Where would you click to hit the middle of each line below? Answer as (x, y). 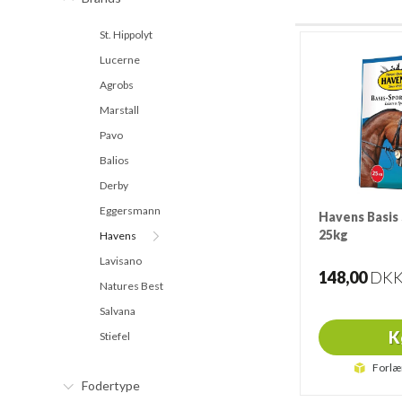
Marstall (119, 110)
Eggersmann (130, 210)
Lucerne (120, 60)
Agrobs (117, 85)
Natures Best (131, 286)
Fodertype (111, 385)
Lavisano (121, 261)
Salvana (118, 311)
